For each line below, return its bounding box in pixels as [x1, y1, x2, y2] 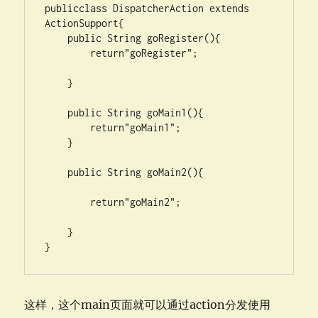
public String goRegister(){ [45, 32, 68, 44]
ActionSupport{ [45, 17, 125, 29]
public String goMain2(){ [45, 166, 68, 178]
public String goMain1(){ [45, 106, 68, 119]
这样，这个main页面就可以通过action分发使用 [24, 297, 271, 312]
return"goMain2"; [45, 196, 91, 208]
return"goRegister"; [45, 47, 91, 59]
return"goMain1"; [45, 121, 91, 133]
